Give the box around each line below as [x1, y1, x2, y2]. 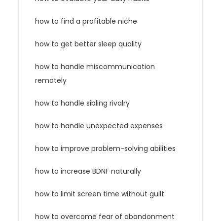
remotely [35, 75, 67, 86]
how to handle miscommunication [35, 62, 155, 72]
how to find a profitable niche [35, 16, 138, 27]
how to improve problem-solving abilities [35, 144, 176, 154]
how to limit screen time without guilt [35, 189, 165, 199]
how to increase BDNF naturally [35, 166, 142, 177]
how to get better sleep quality [35, 39, 142, 49]
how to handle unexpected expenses [35, 121, 163, 131]
